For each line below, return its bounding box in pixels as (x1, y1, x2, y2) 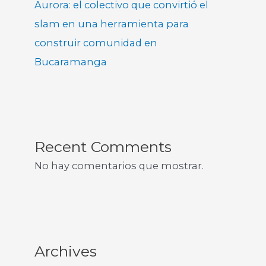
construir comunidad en (34, 36, 158, 49)
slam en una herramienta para (34, 17, 189, 30)
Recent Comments (34, 138, 172, 156)
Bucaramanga (34, 55, 107, 68)
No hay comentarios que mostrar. (34, 160, 204, 172)
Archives (34, 242, 97, 260)
